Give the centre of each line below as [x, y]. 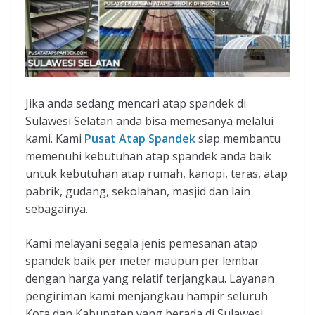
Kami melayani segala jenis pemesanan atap [141, 244]
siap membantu [238, 139]
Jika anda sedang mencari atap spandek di [136, 104]
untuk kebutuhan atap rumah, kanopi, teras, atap [156, 174]
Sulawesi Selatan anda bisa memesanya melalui [149, 121]
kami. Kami [55, 139]
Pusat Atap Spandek [140, 139]
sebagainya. [57, 209]
